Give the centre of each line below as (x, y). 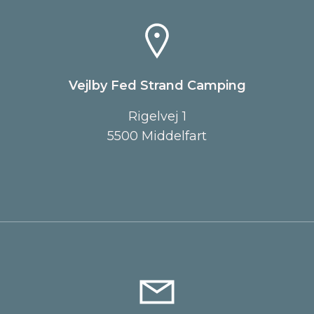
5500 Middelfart (157, 136)
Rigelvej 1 (157, 116)
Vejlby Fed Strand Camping (157, 86)
